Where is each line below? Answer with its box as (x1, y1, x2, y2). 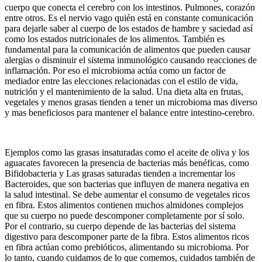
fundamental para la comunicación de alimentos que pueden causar (5, 44, 250, 55)
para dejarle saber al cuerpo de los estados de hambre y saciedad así (5, 23, 253, 34)
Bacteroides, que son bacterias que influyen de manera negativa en (5, 179, 249, 189)
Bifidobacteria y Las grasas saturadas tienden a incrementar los (5, 168, 235, 179)
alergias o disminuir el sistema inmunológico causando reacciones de (5, 55, 257, 65)
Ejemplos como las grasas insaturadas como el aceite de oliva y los (5, 147, 249, 158)
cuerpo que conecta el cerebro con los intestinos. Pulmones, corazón (5, 2, 255, 13)
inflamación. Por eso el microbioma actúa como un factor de (5, 65, 226, 76)
